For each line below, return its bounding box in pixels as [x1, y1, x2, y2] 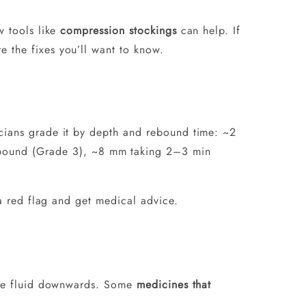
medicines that [136, 276, 212, 292]
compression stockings [60, 23, 177, 39]
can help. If [176, 23, 241, 39]
